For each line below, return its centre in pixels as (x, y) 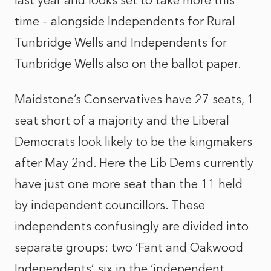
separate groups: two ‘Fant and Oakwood (129, 247)
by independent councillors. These (110, 205)
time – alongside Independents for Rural (125, 21)
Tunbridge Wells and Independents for (121, 42)
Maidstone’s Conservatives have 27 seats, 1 (134, 99)
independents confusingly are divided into (132, 226)
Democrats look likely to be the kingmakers (133, 142)
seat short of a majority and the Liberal (122, 120)
